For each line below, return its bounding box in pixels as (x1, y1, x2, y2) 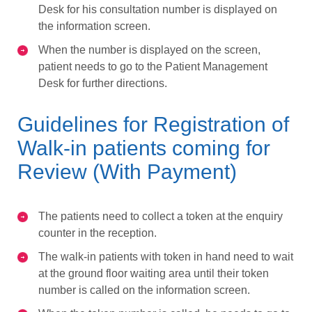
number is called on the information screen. (38, 283, 250, 296)
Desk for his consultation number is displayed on (38, 3, 277, 15)
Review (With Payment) (17, 159, 237, 183)
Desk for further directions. (38, 77, 167, 89)
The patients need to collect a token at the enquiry (38, 210, 283, 222)
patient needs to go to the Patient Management (38, 60, 267, 72)
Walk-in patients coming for (17, 136, 270, 159)
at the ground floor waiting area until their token (38, 267, 269, 279)
